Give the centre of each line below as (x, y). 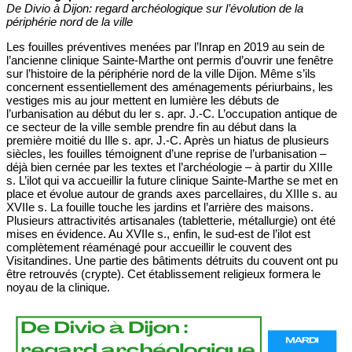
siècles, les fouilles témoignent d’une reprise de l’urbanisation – (166, 154)
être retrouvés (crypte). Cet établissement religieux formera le (163, 274)
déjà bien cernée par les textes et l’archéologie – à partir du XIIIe (169, 167)
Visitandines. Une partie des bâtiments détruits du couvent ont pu (172, 261)
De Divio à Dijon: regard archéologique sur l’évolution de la (155, 9)
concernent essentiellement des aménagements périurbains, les (170, 87)
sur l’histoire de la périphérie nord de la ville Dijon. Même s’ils (161, 74)
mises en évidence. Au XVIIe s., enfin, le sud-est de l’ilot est (158, 234)
